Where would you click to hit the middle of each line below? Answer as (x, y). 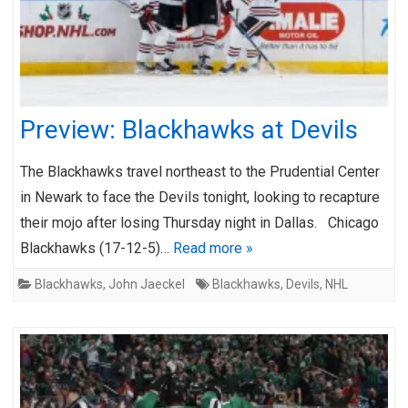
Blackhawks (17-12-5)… (97, 248)
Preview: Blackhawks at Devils (189, 129)
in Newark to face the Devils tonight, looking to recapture (200, 197)
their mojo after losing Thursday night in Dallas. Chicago (199, 222)
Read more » (213, 248)
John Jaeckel (147, 284)
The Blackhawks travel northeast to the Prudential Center (200, 171)
